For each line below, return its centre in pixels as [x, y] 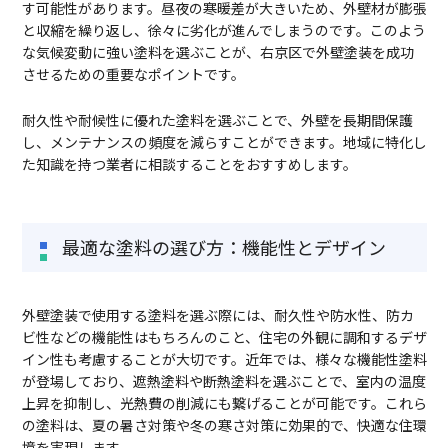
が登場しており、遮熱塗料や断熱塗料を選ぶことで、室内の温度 [223, 381]
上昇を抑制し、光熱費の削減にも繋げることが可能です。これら [224, 403]
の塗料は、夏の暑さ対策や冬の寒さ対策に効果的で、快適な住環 [224, 425]
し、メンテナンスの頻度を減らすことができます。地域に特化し [224, 142]
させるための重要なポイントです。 [133, 74]
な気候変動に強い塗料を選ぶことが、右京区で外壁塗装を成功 [217, 52]
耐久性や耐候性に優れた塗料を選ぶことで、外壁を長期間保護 [217, 120]
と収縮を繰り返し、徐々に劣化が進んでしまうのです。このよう [223, 30]
